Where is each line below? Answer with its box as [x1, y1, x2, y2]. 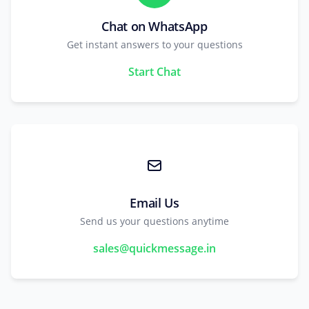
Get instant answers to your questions [66, 38, 243, 51]
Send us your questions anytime [80, 215, 229, 228]
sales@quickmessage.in [93, 241, 216, 256]
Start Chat [128, 64, 181, 79]
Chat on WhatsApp [101, 18, 208, 34]
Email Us [130, 195, 179, 211]
